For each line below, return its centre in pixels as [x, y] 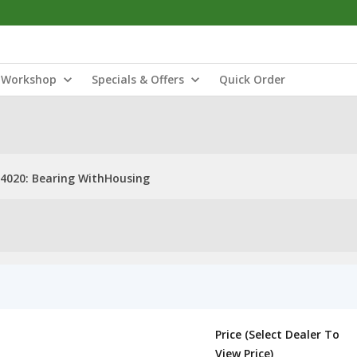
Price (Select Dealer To [277, 334]
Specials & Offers [138, 79]
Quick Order [252, 79]
